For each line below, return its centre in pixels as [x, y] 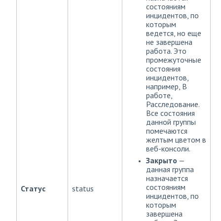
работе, [159, 95]
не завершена [169, 42]
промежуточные [174, 60]
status [83, 189]
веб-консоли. [168, 149]
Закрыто [162, 161]
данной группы [171, 122]
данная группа [170, 169]
